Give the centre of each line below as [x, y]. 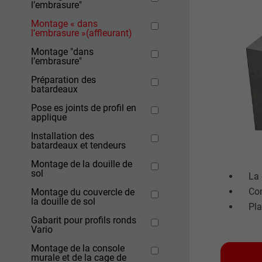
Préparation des [64, 80]
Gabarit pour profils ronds [84, 220]
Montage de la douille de [82, 164]
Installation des [63, 136]
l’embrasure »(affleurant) [82, 33]
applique [49, 118]
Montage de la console [78, 249]
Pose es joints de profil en [84, 108]
